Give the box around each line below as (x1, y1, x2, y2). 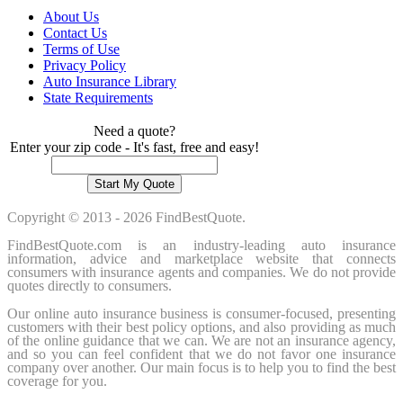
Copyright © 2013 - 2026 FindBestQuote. (7, 209, 246, 225)
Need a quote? (94, 122, 175, 139)
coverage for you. (7, 372, 107, 389)
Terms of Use (43, 40, 120, 57)
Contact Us (43, 24, 107, 40)
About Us (43, 8, 99, 24)
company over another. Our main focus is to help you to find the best (7, 359, 396, 375)
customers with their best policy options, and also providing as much (7, 318, 396, 335)
